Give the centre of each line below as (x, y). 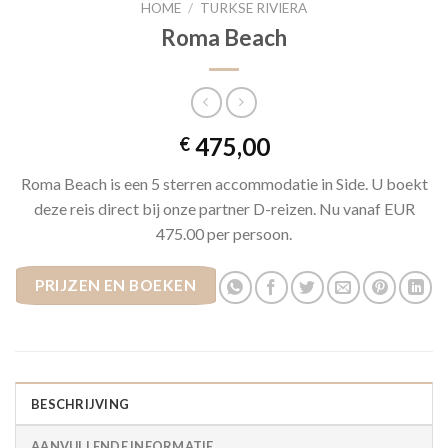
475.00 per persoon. (224, 233)
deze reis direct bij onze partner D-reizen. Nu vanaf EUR (224, 208)
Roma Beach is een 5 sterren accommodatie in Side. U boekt (224, 183)
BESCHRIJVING (80, 403)
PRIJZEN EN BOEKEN (116, 285)
